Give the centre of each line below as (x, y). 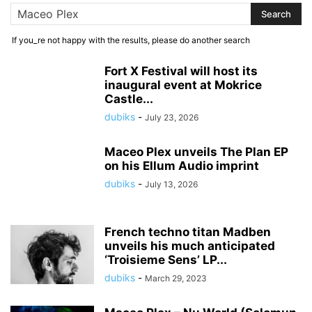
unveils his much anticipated (190, 246)
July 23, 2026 (172, 117)
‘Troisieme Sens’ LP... (166, 260)
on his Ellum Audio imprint (182, 166)
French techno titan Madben (188, 232)
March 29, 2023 (176, 278)
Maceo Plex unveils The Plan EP (196, 152)
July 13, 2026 (171, 184)
